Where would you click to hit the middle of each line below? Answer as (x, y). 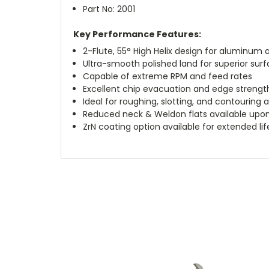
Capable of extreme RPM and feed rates (168, 77)
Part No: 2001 (109, 9)
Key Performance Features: (137, 35)
